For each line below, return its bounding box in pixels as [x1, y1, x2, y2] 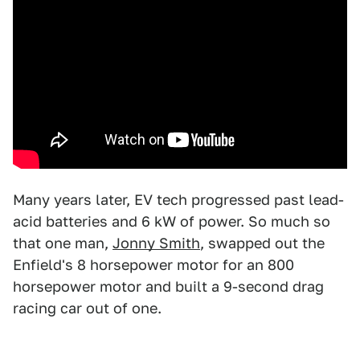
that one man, [13, 235, 112, 252]
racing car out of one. [13, 300, 162, 317]
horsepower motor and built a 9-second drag [13, 278, 324, 296]
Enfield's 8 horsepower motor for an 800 [13, 256, 294, 274]
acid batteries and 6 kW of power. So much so [13, 213, 330, 231]
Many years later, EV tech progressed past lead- [13, 191, 344, 209]
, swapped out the [200, 235, 325, 252]
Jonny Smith [112, 235, 200, 252]
